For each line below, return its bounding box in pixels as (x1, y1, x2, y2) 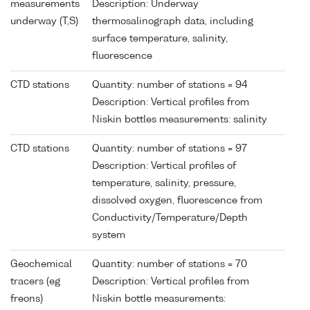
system (92, 230, 125, 240)
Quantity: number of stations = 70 (92, 259, 247, 269)
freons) (10, 293, 43, 304)
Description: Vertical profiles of (92, 161, 236, 171)
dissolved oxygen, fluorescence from (92, 195, 262, 206)
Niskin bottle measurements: (92, 293, 226, 304)
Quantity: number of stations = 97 (92, 143, 247, 154)
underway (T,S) (10, 16, 78, 26)
